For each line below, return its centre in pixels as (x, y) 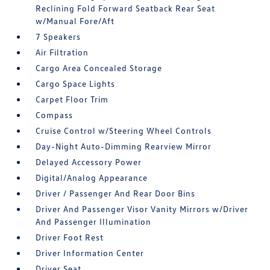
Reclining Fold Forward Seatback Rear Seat (126, 8)
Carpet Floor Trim (72, 99)
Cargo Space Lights (76, 83)
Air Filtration (62, 52)
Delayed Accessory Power (89, 162)
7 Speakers (58, 36)
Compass (55, 115)
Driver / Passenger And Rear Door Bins (116, 193)
